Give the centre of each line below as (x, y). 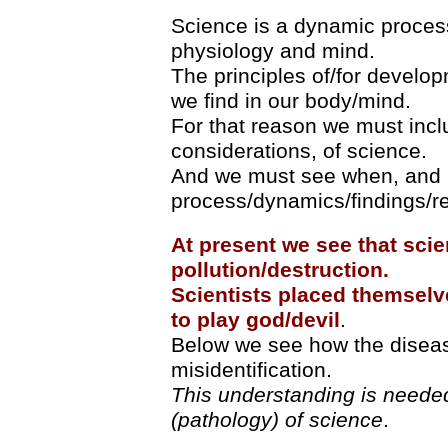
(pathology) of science (276, 419)
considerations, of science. (298, 150)
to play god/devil (255, 319)
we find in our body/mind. (290, 100)
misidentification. (251, 369)
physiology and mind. (272, 50)
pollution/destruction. (279, 269)
